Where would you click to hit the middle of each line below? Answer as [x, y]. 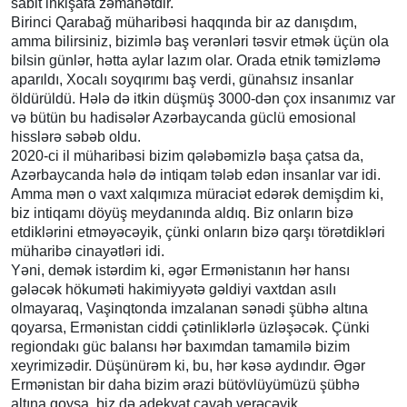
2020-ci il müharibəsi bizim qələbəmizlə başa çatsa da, [187, 155]
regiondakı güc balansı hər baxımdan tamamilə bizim [180, 346]
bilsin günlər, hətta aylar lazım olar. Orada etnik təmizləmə [196, 60]
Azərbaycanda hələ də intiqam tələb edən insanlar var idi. [196, 174]
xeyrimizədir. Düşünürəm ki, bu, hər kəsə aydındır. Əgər [188, 365]
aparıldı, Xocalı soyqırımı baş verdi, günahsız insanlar [182, 79]
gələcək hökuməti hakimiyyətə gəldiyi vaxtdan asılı [174, 289]
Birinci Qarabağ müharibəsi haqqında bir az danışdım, [184, 22]
